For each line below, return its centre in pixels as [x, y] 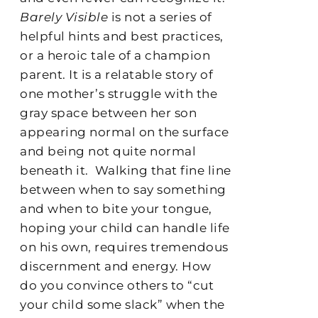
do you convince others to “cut [117, 285]
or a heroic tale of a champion [115, 55]
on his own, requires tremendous [124, 247]
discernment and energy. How [116, 266]
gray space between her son [109, 113]
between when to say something [123, 189]
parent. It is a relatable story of [117, 74]
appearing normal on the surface [125, 132]
